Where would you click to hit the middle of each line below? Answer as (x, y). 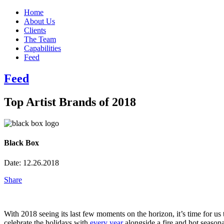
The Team (40, 39)
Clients (35, 30)
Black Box (21, 142)
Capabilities (42, 48)
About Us (39, 21)
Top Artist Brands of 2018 (70, 102)
